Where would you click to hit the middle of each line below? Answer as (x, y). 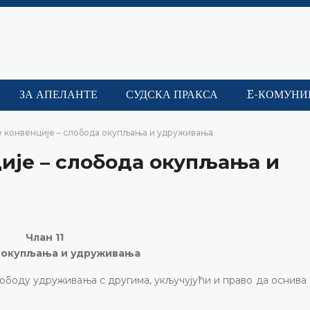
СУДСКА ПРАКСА (172, 95)
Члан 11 (45, 237)
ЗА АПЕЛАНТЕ (58, 95)
